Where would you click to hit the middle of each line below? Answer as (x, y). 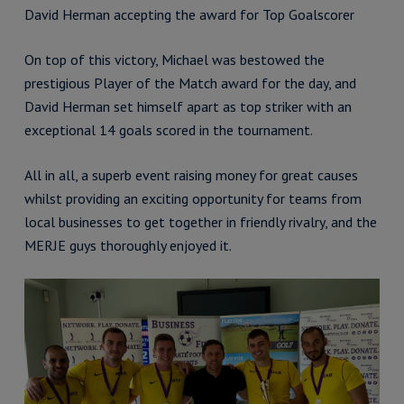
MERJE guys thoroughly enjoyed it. (128, 246)
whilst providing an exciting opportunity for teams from (193, 199)
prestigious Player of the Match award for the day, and (190, 83)
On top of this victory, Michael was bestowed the (174, 60)
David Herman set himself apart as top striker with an (188, 107)
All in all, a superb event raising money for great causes (191, 175)
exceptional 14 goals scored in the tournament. (168, 130)
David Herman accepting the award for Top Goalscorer (189, 15)
